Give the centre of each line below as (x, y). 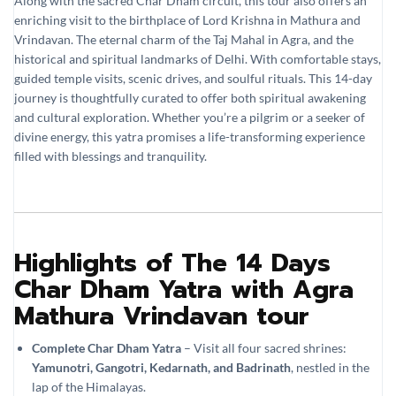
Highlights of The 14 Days (172, 263)
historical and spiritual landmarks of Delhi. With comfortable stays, (198, 58)
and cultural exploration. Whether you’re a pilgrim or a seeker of (190, 117)
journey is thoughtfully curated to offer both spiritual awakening (190, 97)
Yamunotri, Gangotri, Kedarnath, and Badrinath (161, 367)
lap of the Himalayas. (89, 386)
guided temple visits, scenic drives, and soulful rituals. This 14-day (193, 78)
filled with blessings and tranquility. (110, 156)
